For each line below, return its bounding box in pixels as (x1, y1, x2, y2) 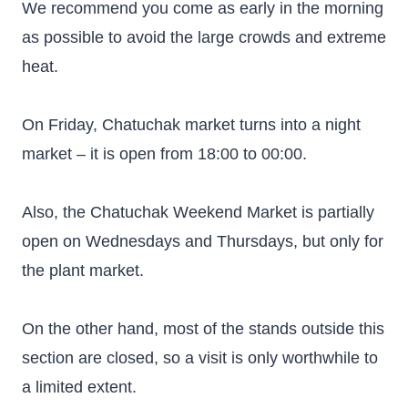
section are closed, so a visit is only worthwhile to (22, 349, 378, 367)
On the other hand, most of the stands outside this (22, 320, 384, 338)
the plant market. (22, 261, 144, 280)
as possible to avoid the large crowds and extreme (22, 28, 386, 46)
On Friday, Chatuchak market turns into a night (22, 116, 361, 134)
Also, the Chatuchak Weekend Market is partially (22, 203, 374, 221)
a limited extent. (22, 378, 137, 396)
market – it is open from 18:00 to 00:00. (22, 145, 307, 163)
